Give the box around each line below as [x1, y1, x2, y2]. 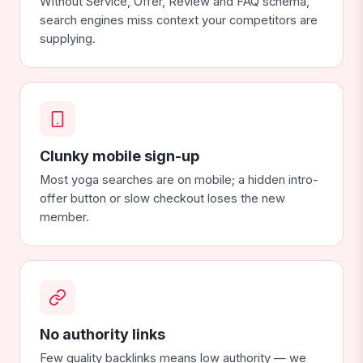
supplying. [40, 32, 96, 47]
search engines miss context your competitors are [40, 13, 318, 28]
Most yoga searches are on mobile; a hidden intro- [40, 173, 318, 188]
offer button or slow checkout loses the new [40, 191, 285, 207]
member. [40, 210, 89, 225]
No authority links [40, 326, 165, 344]
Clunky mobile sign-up [40, 147, 199, 165]
